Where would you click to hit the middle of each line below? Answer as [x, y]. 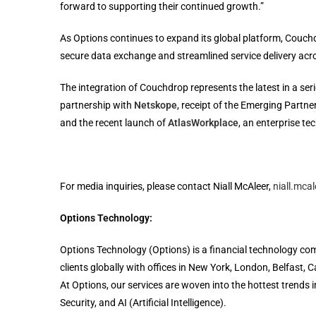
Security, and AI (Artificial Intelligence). [144, 303]
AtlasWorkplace [203, 123]
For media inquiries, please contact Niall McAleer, [166, 186]
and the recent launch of [114, 123]
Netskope [155, 105]
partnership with [97, 105]
